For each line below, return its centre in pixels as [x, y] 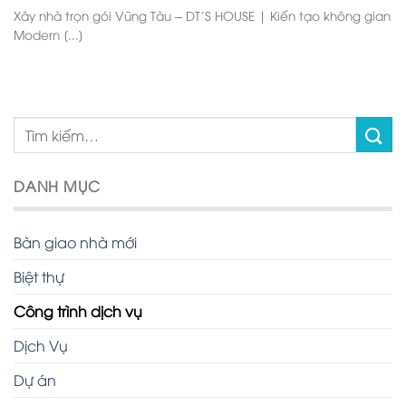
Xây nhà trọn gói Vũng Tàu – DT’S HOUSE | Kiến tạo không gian [202, 15]
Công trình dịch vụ [78, 311]
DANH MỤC [57, 185]
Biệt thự [39, 277]
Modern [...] [48, 34]
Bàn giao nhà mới [75, 242]
